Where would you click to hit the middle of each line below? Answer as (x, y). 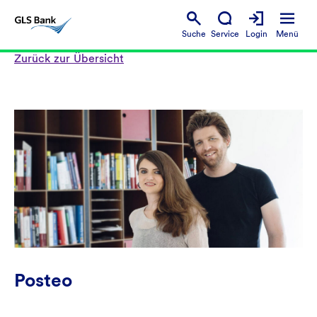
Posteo (43, 280)
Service (225, 34)
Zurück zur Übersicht (69, 58)
